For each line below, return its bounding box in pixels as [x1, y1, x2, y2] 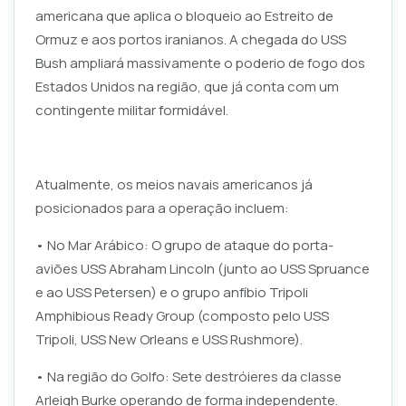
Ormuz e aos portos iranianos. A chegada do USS [34, 29, 346, 49]
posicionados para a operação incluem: [34, 198, 289, 217]
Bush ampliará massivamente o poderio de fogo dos [34, 53, 365, 72]
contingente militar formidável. [34, 100, 228, 120]
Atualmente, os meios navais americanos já [34, 174, 313, 194]
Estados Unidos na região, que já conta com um [34, 76, 339, 96]
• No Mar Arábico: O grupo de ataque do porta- [34, 235, 333, 255]
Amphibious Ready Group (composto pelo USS [34, 305, 329, 325]
